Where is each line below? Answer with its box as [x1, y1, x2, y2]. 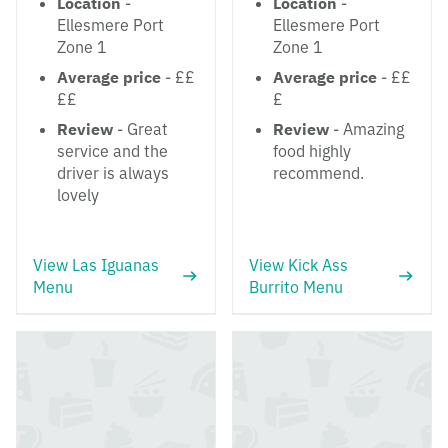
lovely [57, 185, 99, 205]
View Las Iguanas [33, 255, 159, 275]
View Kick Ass [249, 255, 348, 275]
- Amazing [329, 119, 404, 139]
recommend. [273, 163, 364, 183]
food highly [273, 141, 351, 161]
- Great [113, 119, 168, 139]
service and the [57, 141, 168, 161]
